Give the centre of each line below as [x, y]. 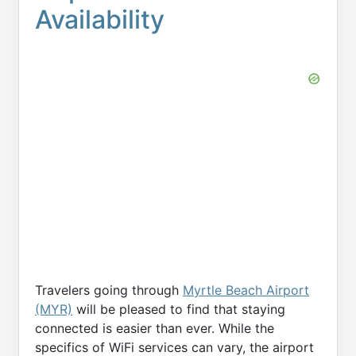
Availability [100, 19]
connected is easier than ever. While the [155, 328]
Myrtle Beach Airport [246, 290]
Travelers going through [109, 290]
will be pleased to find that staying [179, 309]
